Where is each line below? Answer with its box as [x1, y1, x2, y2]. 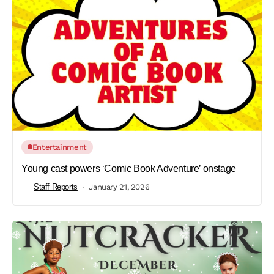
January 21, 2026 [89, 182, 150, 192]
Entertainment [32, 142, 87, 152]
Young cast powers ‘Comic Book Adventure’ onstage [21, 163, 236, 174]
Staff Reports [34, 182, 78, 192]
